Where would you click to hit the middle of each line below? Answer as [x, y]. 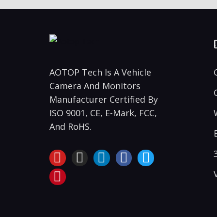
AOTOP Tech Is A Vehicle [100, 72]
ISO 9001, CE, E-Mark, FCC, [103, 113]
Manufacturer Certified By [104, 99]
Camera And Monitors [95, 85]
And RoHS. [70, 126]
